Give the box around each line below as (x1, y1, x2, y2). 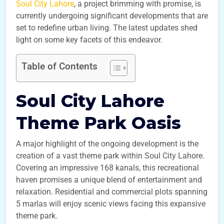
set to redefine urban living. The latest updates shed (16, 23, 197, 32)
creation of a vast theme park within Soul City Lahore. (16, 151, 204, 160)
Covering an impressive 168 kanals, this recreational (16, 163, 199, 172)
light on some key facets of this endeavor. (16, 35, 162, 44)
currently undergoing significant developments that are (16, 11, 208, 20)
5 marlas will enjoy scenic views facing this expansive (16, 199, 205, 208)
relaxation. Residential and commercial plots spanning (16, 187, 207, 196)
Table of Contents (21, 60, 97, 72)
